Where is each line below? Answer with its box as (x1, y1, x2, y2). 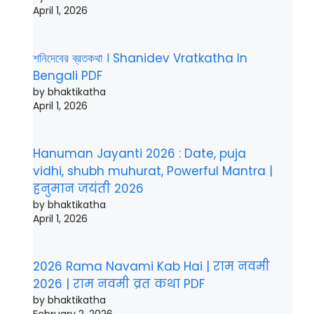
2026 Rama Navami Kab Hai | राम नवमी (33, 258, 270, 275)
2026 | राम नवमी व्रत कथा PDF (33, 275, 205, 293)
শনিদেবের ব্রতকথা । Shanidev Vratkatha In (33, 49, 247, 67)
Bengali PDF (33, 67, 102, 84)
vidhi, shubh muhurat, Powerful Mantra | (33, 163, 273, 180)
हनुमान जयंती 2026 (33, 180, 144, 198)
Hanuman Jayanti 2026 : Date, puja (33, 145, 246, 163)
